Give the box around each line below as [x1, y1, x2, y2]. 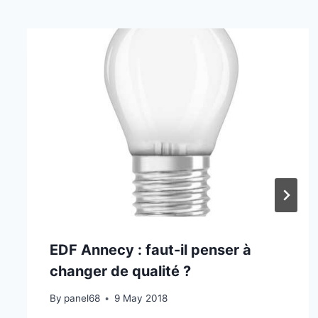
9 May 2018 [114, 292, 168, 305]
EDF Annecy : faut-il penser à [49, 241, 251, 258]
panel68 [63, 292, 100, 305]
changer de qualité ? [49, 262, 191, 280]
